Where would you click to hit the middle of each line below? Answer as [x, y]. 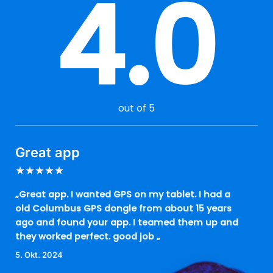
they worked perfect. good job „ [88, 236]
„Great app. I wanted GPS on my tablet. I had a [123, 194]
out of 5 [136, 108]
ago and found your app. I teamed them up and [127, 222]
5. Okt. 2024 [39, 254]
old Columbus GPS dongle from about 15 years [123, 208]
